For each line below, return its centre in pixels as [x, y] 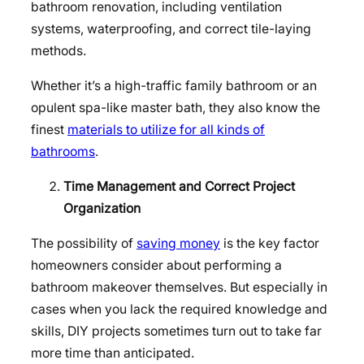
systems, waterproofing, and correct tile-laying [171, 29]
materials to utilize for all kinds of [166, 130]
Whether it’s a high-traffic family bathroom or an [174, 86]
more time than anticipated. [113, 353]
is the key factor [270, 243]
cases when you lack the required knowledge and [179, 309]
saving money [178, 243]
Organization [102, 208]
